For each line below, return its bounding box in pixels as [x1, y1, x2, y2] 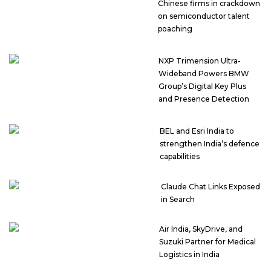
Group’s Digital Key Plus [158, 81, 247, 91]
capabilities [159, 151, 200, 161]
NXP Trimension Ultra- [158, 56, 241, 65]
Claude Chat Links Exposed [160, 181, 260, 191]
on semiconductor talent [158, 11, 250, 21]
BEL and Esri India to [159, 126, 234, 135]
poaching [158, 24, 193, 33]
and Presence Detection [158, 94, 250, 103]
